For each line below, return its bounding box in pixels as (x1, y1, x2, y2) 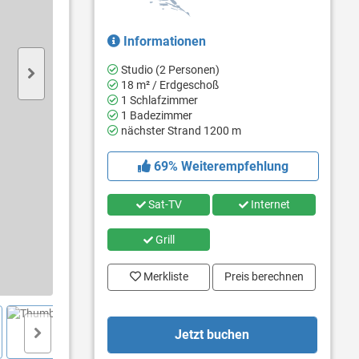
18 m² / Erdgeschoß (118, 78, 219, 91)
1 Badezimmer (118, 108, 192, 122)
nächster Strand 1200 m (118, 123, 241, 137)
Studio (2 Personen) (118, 63, 220, 76)
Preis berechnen (224, 270, 305, 284)
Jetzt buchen (175, 327, 250, 343)
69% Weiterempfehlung (150, 158, 288, 174)
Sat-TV (145, 198, 182, 212)
